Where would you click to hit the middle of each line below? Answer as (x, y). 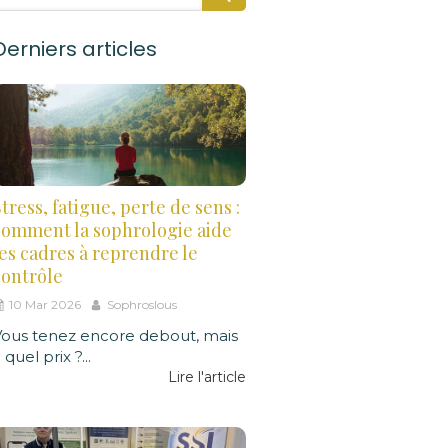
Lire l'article (207, 376)
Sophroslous (142, 304)
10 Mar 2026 (45, 304)
